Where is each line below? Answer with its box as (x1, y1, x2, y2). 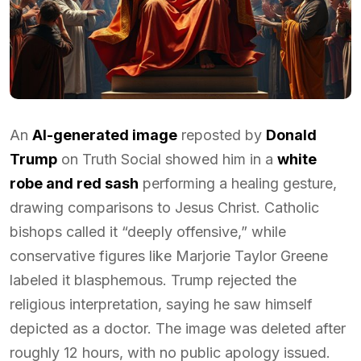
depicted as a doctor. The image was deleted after (10, 320, 346, 337)
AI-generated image (32, 127, 177, 143)
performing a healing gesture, (139, 175, 337, 192)
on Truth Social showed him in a (57, 151, 277, 168)
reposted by (177, 127, 266, 143)
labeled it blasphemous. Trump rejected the (10, 272, 297, 288)
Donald (266, 127, 317, 143)
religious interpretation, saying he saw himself (10, 296, 313, 313)
